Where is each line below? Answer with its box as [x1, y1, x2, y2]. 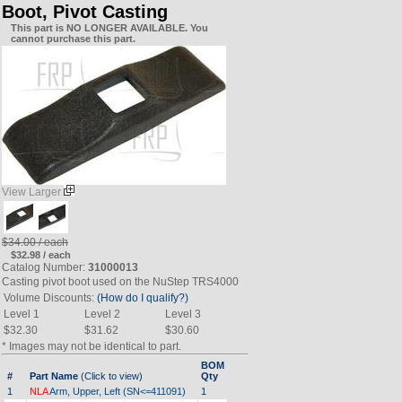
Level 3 [165, 308, 201, 320]
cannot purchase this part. [11, 33, 135, 44]
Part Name [30, 371, 78, 381]
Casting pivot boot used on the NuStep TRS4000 [2, 275, 239, 288]
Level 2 [84, 308, 120, 320]
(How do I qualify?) [97, 292, 188, 304]
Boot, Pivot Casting [2, 2, 168, 22]
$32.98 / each [11, 249, 71, 260]
